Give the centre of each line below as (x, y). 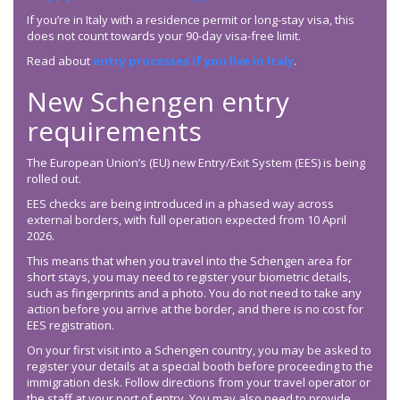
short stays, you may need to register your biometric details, (189, 277)
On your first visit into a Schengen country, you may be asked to (199, 350)
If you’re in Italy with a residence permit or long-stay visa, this (191, 20)
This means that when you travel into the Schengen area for (189, 261)
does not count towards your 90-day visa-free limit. (164, 36)
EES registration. (71, 325)
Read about (60, 61)
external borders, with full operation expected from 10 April (187, 220)
